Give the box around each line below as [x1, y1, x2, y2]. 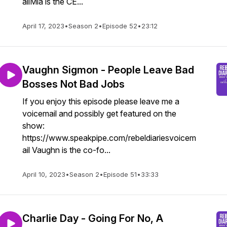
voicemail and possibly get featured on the [22, 108, 176, 119]
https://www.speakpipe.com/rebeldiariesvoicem [22, 133, 196, 143]
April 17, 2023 [22, 22, 64, 30]
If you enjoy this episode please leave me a [22, 96, 179, 106]
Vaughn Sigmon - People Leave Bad [22, 64, 194, 76]
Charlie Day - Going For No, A [22, 212, 163, 224]
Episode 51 [103, 170, 137, 178]
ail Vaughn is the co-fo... [22, 145, 110, 155]
